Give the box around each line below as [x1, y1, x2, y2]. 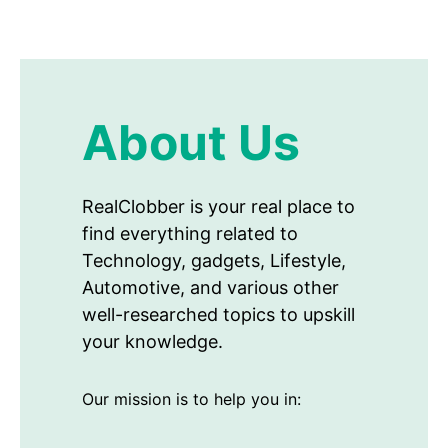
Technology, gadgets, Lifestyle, [82, 249, 346, 271]
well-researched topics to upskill [82, 303, 355, 325]
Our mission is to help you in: [82, 388, 301, 409]
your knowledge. [82, 330, 223, 352]
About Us [82, 112, 300, 172]
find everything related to [82, 222, 298, 244]
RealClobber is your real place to [82, 195, 355, 217]
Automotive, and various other [82, 276, 339, 298]
